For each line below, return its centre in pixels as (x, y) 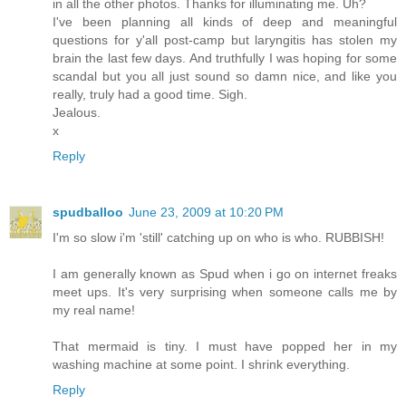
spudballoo (88, 213)
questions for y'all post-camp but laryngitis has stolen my (225, 40)
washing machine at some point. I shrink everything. (201, 365)
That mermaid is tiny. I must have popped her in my (225, 347)
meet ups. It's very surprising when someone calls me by (225, 292)
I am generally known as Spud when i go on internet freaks (225, 274)
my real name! (94, 310)
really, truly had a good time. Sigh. (150, 95)
